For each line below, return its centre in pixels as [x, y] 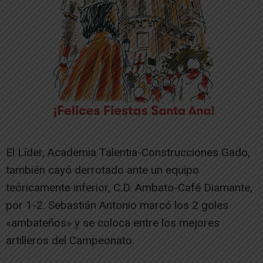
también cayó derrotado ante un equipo [102, 170]
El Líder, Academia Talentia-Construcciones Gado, [128, 153]
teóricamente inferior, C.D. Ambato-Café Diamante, [129, 188]
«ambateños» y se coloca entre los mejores [113, 223]
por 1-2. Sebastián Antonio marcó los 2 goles [117, 205]
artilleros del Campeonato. [70, 241]
